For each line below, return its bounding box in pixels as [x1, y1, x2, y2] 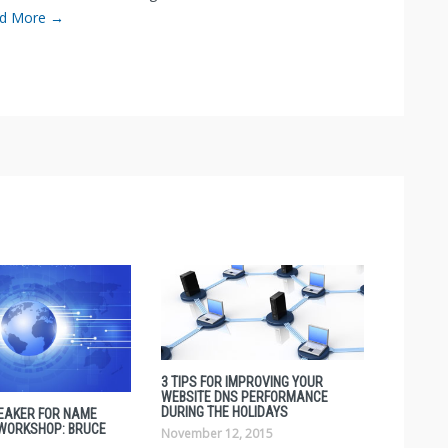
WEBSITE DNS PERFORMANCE [160, 388, 328, 405]
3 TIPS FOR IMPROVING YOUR [160, 373, 323, 390]
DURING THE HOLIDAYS [160, 403, 288, 420]
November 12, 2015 [160, 424, 273, 442]
